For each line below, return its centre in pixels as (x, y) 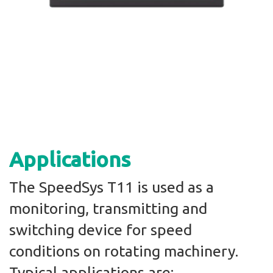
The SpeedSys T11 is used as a (112, 187)
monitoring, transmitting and (108, 209)
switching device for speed (101, 230)
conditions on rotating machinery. (124, 251)
